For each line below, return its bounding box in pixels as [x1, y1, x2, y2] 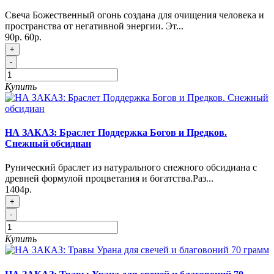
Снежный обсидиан [5, 138, 91, 149]
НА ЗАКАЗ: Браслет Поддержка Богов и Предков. [5, 127, 227, 138]
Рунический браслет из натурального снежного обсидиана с [5, 162, 257, 173]
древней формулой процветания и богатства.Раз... [5, 173, 213, 184]
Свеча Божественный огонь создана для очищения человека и [5, 9, 264, 20]
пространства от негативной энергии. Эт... [5, 20, 183, 31]
